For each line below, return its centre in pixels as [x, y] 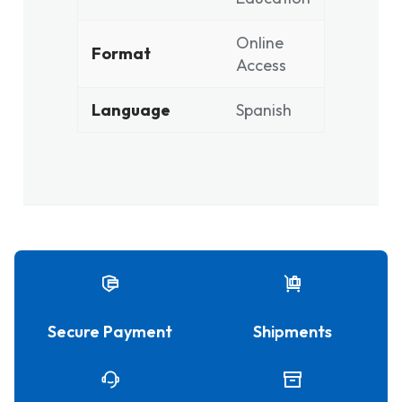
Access [261, 65]
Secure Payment [110, 332]
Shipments [292, 332]
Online [260, 43]
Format [121, 53]
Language [131, 110]
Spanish [264, 110]
